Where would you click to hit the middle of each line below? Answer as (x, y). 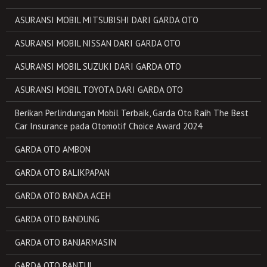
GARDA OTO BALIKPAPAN (62, 173)
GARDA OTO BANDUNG (57, 219)
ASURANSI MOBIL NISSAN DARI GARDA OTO (98, 43)
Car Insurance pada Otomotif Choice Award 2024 (108, 126)
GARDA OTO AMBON (53, 149)
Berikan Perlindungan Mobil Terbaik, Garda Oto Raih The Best (132, 113)
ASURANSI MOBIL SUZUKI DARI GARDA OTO (98, 66)
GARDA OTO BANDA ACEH (63, 196)
